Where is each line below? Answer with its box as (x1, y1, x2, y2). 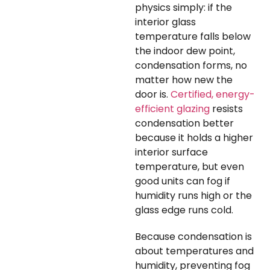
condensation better (135, 116, 234, 131)
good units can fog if (135, 174, 230, 189)
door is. (135, 87, 171, 102)
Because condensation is (135, 230, 252, 244)
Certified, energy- (171, 87, 255, 102)
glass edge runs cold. (135, 203, 233, 218)
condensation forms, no (135, 58, 247, 73)
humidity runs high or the (135, 189, 252, 203)
